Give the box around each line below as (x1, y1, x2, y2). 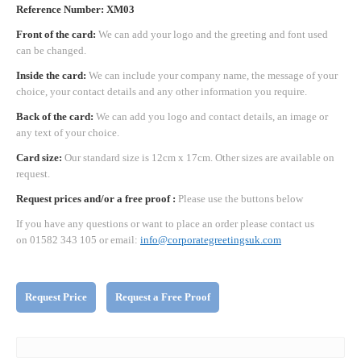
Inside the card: (16, 68, 86, 81)
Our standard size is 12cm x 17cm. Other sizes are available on (62, 151, 334, 164)
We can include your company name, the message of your (86, 68, 338, 81)
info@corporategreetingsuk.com (140, 233, 281, 246)
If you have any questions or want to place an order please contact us (16, 217, 314, 230)
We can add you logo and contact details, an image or (93, 110, 328, 122)
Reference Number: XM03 (16, 2, 135, 15)
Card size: (16, 151, 62, 164)
